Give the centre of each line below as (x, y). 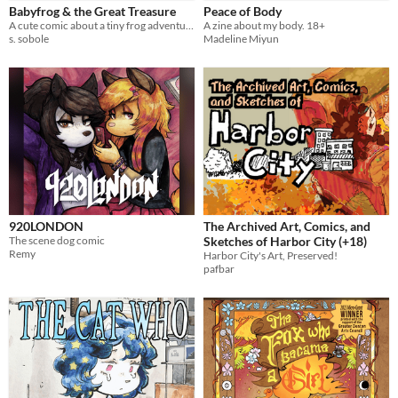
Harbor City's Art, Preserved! (271, 256)
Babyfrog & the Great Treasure (92, 12)
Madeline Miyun (241, 39)
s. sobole (29, 39)
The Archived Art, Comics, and (287, 227)
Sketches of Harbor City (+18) (285, 242)
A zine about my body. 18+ (264, 26)
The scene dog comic (57, 241)
